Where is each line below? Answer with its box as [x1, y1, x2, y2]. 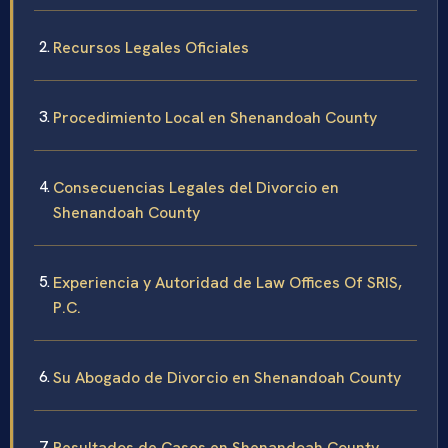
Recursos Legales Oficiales [53, 37, 249, 58]
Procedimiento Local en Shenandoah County [53, 107, 377, 128]
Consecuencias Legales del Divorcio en [53, 177, 339, 198]
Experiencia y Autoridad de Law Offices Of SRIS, [53, 272, 402, 293]
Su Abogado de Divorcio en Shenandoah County [53, 367, 401, 388]
